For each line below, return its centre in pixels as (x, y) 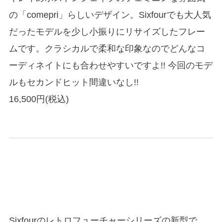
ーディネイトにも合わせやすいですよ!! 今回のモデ (111, 66)
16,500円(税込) (39, 99)
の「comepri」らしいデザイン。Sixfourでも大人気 (110, 15)
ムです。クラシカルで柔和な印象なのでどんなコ (107, 49)
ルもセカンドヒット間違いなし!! (74, 83)
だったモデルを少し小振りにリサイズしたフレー (107, 32)
